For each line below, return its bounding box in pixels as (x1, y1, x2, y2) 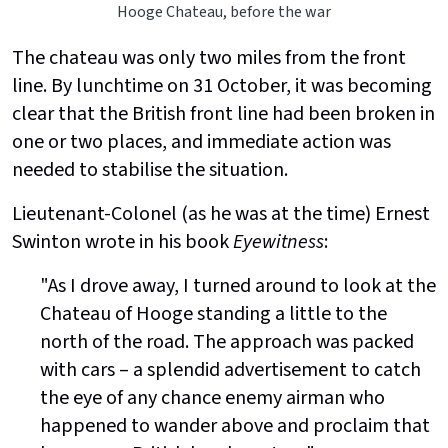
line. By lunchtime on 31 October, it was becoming (12, 72, 432, 101)
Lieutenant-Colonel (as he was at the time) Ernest (12, 200, 430, 229)
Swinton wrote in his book (12, 228, 233, 257)
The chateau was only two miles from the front (12, 44, 406, 73)
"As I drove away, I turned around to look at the (40, 272, 436, 301)
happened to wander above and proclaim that (40, 412, 430, 441)
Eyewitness (233, 228, 324, 257)
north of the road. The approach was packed (40, 328, 414, 357)
